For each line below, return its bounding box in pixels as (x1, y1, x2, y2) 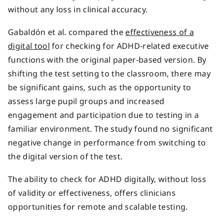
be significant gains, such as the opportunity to (8, 81, 191, 93)
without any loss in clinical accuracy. (8, 3, 152, 15)
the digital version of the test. (8, 150, 123, 162)
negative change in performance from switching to (8, 137, 206, 148)
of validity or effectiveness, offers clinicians (8, 187, 176, 198)
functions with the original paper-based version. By (8, 54, 207, 65)
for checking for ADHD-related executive (49, 40, 209, 51)
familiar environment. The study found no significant (8, 123, 213, 134)
